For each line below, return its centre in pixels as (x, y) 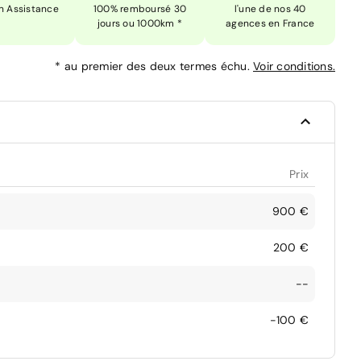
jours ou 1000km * (140, 23)
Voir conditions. (294, 66)
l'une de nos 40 (270, 8)
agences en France (270, 23)
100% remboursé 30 (140, 8)
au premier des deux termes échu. (158, 66)
